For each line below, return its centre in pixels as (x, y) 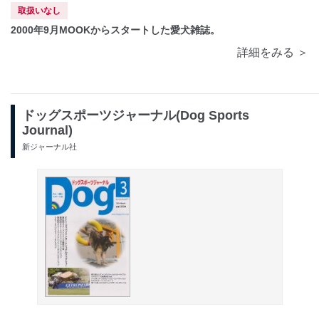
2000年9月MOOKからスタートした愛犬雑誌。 (115, 30)
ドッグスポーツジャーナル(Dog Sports (136, 115)
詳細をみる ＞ (273, 52)
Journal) (47, 130)
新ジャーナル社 (49, 146)
